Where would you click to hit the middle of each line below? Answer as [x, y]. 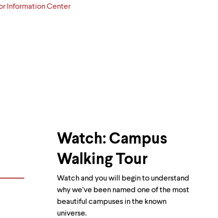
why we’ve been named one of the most [123, 190]
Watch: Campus [112, 139]
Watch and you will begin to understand [123, 178]
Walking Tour [102, 159]
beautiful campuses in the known [112, 202]
